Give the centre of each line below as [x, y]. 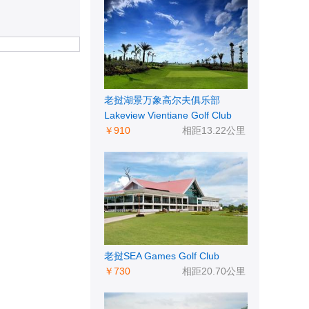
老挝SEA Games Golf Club [162, 256]
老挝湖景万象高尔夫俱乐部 [162, 100]
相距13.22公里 [214, 130]
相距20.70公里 [214, 271]
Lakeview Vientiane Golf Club [168, 115]
